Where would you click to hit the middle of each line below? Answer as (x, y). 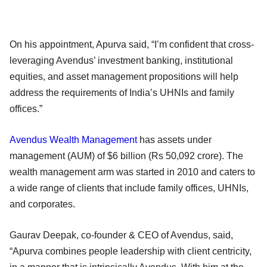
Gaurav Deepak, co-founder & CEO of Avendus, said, (121, 235)
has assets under (174, 139)
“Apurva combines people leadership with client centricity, (131, 251)
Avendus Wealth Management (73, 139)
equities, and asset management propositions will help (124, 76)
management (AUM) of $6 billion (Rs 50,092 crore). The (126, 156)
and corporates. (46, 204)
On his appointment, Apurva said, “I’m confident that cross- (132, 44)
